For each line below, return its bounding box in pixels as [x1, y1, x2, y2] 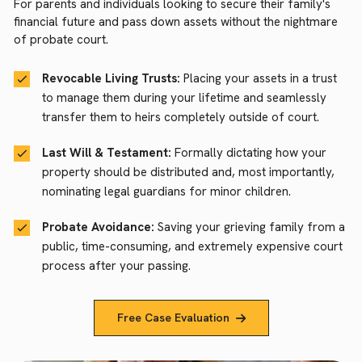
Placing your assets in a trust [180, 70, 337, 86]
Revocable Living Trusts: [42, 70, 180, 86]
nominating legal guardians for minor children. [42, 183, 291, 200]
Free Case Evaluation [116, 310, 229, 325]
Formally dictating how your [171, 145, 326, 161]
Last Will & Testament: [42, 145, 171, 161]
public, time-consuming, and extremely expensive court [42, 238, 343, 255]
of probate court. [14, 32, 108, 48]
